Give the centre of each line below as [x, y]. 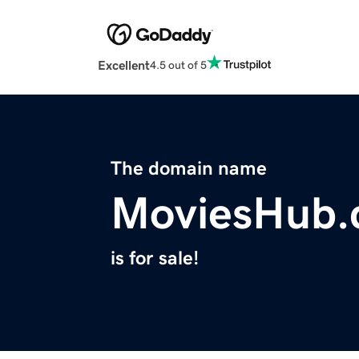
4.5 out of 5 [178, 65]
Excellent [124, 65]
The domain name [189, 169]
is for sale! [155, 258]
